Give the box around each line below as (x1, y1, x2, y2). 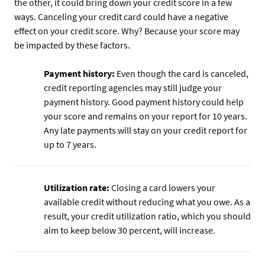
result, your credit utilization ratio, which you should (44, 210, 251, 222)
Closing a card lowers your (109, 182, 215, 194)
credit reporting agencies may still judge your (44, 82, 222, 94)
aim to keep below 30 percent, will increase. (44, 224, 217, 237)
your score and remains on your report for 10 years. (44, 110, 247, 122)
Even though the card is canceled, (115, 67, 248, 80)
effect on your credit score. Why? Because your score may (14, 25, 240, 37)
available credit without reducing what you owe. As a (44, 196, 250, 208)
